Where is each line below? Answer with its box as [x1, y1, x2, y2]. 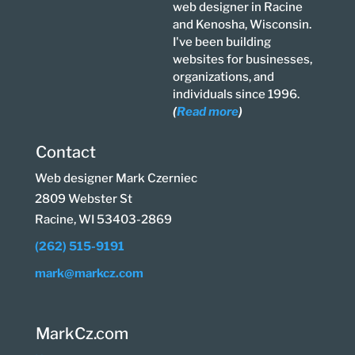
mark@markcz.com [34, 266, 143, 281]
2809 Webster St [34, 192, 132, 206]
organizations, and [173, 70, 275, 84]
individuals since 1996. [173, 87, 300, 101]
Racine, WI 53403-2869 [34, 212, 172, 227]
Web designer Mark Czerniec [34, 171, 197, 185]
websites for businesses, [173, 52, 313, 67]
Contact [35, 143, 96, 162]
